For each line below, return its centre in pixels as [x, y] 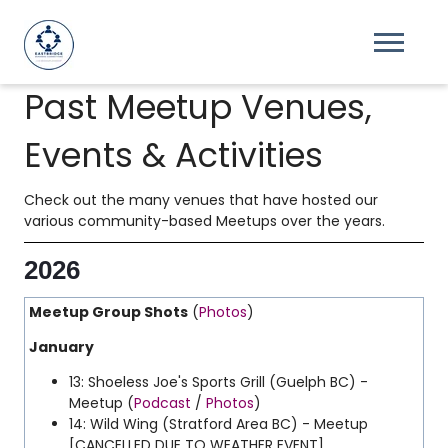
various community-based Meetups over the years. [204, 221]
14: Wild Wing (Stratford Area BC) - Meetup [218, 424]
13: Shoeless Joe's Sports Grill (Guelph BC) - [218, 382]
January [61, 347]
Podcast [164, 403]
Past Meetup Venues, [198, 107]
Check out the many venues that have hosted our [201, 200]
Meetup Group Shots [108, 312]
